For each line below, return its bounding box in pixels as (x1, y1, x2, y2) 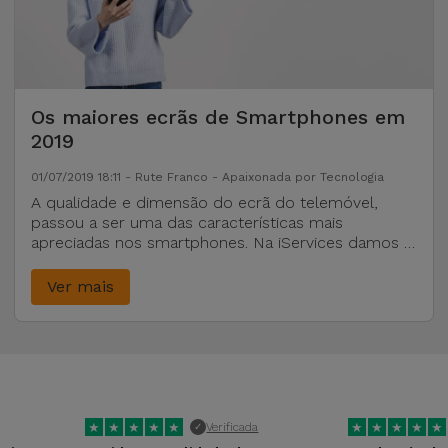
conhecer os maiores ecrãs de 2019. (31, 253, 300, 272)
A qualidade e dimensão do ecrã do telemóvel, (31, 193, 379, 212)
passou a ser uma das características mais (31, 213, 344, 232)
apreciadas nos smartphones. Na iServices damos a (31, 233, 413, 252)
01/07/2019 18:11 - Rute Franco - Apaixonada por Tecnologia (31, 170, 385, 184)
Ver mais (47, 277, 115, 296)
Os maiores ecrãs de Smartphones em (31, 105, 406, 129)
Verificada (206, 420, 259, 434)
